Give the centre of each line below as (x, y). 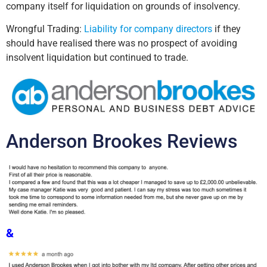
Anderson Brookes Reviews (122, 141)
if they (226, 29)
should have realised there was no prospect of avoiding (122, 44)
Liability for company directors (148, 29)
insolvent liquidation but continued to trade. (97, 58)
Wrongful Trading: (45, 29)
